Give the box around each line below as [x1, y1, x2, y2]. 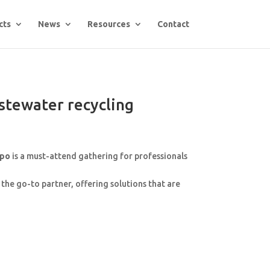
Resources [87, 19, 130, 29]
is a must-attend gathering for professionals [10, 151, 188, 162]
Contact [157, 19, 189, 29]
